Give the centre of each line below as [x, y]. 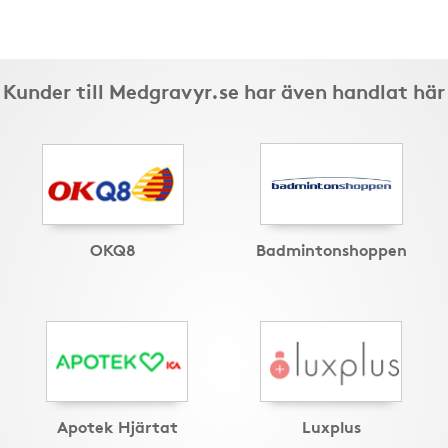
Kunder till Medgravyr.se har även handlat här [224, 90]
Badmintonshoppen [331, 248]
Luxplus [331, 426]
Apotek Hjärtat [117, 426]
